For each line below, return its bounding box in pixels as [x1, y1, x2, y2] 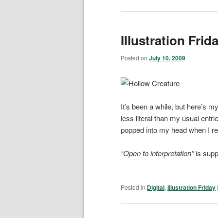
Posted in [121, 183, 145, 192]
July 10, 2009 [149, 54, 185, 63]
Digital [147, 183, 164, 192]
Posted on [121, 54, 149, 62]
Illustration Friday [167, 183, 216, 192]
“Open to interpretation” [121, 148, 194, 159]
